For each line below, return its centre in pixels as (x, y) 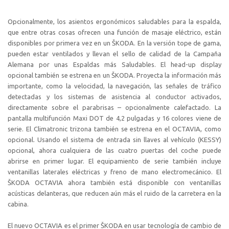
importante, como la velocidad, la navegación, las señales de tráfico (114, 86)
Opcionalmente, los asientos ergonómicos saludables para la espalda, (114, 21)
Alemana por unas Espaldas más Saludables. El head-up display (114, 64)
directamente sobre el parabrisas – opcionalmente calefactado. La (114, 107)
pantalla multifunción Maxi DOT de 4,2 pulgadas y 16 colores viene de (114, 118)
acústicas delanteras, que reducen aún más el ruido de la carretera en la (114, 193)
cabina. (18, 204)
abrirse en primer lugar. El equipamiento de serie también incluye (114, 161)
